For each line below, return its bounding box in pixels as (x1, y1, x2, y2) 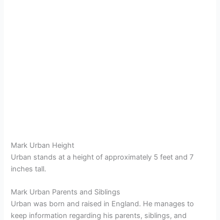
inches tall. (11, 164, 47, 173)
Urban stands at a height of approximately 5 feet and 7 (11, 152, 194, 162)
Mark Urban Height (11, 140, 75, 150)
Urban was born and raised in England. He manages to (11, 199, 194, 208)
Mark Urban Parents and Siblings (11, 187, 121, 196)
